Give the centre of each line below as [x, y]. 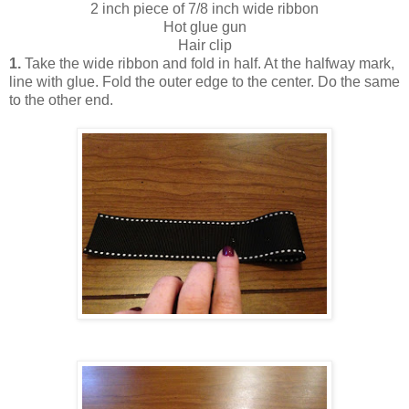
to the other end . [61, 100]
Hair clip [204, 45]
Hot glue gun [204, 26]
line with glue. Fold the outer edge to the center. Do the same [204, 81]
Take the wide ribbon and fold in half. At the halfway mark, [208, 63]
